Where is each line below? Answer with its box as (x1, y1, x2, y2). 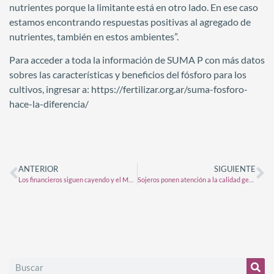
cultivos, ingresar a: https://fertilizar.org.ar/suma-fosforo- (9, 83, 248, 95)
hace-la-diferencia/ (9, 98, 89, 110)
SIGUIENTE (214, 163, 256, 174)
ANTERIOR (18, 163, 58, 174)
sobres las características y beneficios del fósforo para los (9, 68, 246, 81)
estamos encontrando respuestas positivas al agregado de (9, 15, 251, 28)
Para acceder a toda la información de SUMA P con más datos (9, 54, 265, 66)
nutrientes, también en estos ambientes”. (9, 30, 179, 42)
